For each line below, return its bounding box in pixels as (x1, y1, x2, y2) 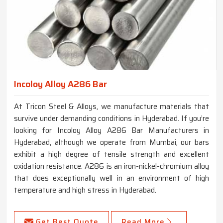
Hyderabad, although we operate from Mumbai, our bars (14, 136, 209, 148)
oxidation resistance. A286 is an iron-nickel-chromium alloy (14, 160, 209, 172)
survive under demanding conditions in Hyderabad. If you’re (14, 112, 209, 124)
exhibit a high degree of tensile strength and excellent (14, 148, 209, 160)
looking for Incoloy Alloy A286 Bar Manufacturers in (14, 124, 209, 136)
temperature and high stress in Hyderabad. (14, 184, 156, 196)
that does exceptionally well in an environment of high (14, 172, 209, 184)
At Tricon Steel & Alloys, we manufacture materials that (14, 100, 209, 112)
